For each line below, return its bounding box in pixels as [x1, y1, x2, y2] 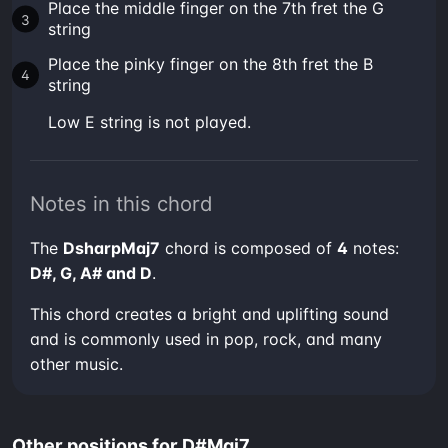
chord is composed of [160, 237, 337, 258]
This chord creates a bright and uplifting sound [30, 303, 389, 324]
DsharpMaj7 [63, 237, 160, 258]
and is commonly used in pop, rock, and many [30, 328, 382, 349]
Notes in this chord [30, 190, 213, 216]
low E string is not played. [57, 111, 251, 132]
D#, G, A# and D [30, 262, 152, 283]
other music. [30, 353, 123, 374]
